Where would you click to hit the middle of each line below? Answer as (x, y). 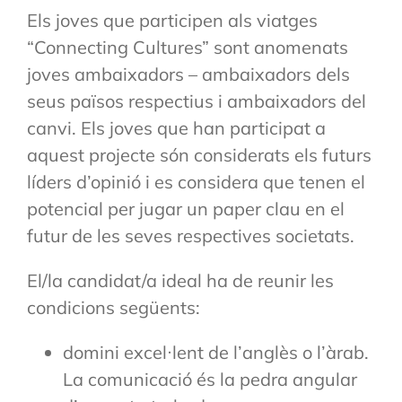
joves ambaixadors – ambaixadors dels (188, 74)
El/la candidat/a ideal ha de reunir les (180, 281)
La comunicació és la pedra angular (210, 380)
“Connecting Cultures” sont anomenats (188, 48)
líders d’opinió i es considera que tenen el (196, 182)
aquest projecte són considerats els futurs (199, 155)
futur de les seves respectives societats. (191, 236)
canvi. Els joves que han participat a (176, 128)
